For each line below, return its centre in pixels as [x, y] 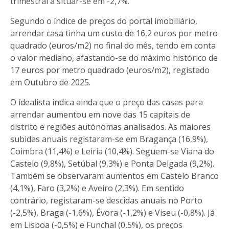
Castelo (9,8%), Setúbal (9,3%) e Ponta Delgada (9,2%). [112, 163]
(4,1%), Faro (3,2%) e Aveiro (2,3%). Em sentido [97, 188]
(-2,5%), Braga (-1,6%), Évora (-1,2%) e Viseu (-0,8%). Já [112, 212]
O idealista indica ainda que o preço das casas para [107, 102]
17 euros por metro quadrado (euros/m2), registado [110, 70]
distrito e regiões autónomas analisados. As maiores [110, 127]
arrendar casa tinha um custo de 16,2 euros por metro [114, 33]
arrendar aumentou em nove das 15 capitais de [100, 114]
